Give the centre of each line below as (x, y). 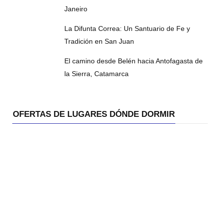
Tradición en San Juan (99, 41)
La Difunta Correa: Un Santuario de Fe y (127, 29)
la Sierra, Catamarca (96, 74)
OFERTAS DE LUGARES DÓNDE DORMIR (94, 114)
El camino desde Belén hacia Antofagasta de (133, 61)
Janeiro (76, 9)
